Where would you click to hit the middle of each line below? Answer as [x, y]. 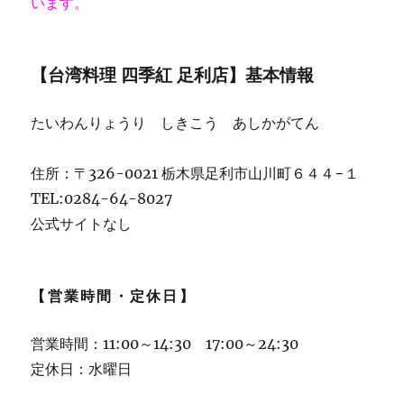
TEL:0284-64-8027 [102, 199]
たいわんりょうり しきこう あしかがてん [175, 123]
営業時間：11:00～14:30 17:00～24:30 [165, 344]
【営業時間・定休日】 [113, 296]
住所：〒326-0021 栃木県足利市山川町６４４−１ [195, 174]
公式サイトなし [82, 224]
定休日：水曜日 [82, 369]
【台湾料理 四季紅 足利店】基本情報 [173, 75]
